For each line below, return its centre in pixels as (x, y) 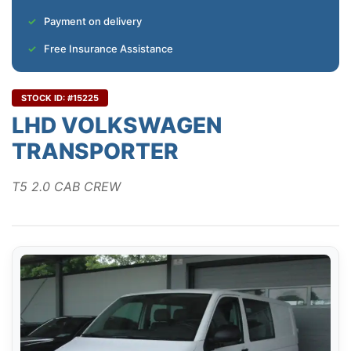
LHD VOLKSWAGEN (117, 126)
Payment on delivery (93, 22)
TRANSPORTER (95, 152)
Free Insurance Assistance (109, 49)
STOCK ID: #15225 (60, 98)
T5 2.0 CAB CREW (66, 187)
